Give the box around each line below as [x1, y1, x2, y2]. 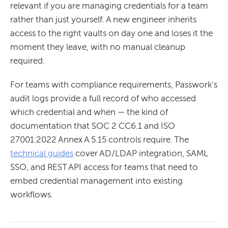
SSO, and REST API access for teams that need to [10, 162, 198, 173]
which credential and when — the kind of [10, 107, 168, 118]
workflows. [10, 189, 53, 200]
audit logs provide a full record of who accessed [10, 93, 196, 104]
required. [10, 55, 45, 66]
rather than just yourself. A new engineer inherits [10, 14, 196, 25]
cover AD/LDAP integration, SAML [73, 148, 208, 159]
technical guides [10, 148, 73, 159]
